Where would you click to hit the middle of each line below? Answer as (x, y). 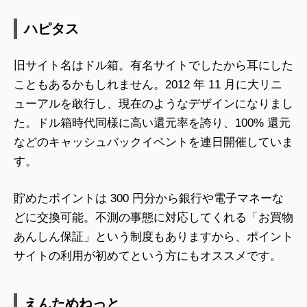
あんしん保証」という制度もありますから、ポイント (153, 236)
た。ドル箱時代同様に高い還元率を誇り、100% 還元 (152, 123)
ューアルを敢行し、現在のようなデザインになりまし (153, 104)
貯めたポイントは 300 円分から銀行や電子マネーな (149, 198)
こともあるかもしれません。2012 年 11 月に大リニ (148, 85)
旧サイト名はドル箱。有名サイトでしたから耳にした (153, 66)
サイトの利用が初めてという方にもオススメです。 (148, 256)
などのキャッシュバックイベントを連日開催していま (153, 143)
